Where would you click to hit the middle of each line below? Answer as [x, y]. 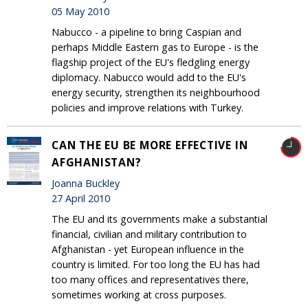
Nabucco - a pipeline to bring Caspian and [146, 32]
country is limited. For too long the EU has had [156, 264]
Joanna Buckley [86, 184]
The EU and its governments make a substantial [159, 219]
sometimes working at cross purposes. [139, 294]
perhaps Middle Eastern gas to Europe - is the [155, 47]
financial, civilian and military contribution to [149, 234]
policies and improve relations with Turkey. [147, 107]
